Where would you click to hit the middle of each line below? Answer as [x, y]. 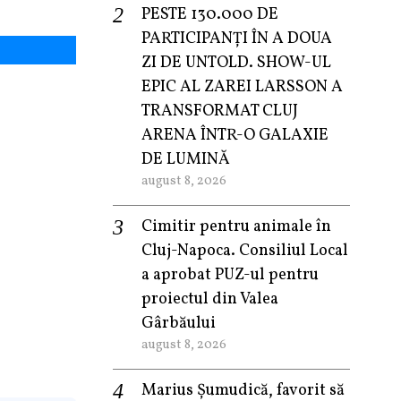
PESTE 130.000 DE [210, 15]
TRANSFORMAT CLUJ [220, 111]
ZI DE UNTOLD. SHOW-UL [236, 63]
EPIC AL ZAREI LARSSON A [242, 87]
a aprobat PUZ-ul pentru [230, 275]
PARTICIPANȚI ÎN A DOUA [237, 39]
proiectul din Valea [210, 299]
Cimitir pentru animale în [236, 227]
